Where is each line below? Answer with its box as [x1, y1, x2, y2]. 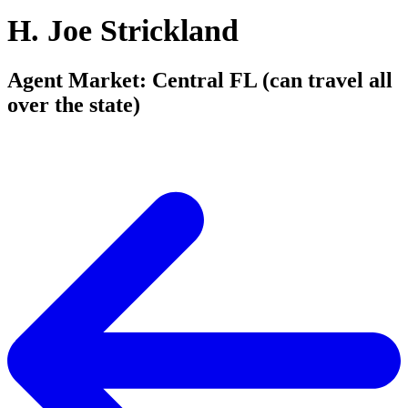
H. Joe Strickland [7, 13, 239, 47]
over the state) [7, 93, 140, 117]
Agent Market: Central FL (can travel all [7, 68, 393, 92]
